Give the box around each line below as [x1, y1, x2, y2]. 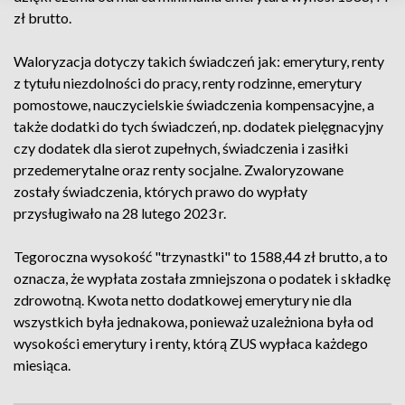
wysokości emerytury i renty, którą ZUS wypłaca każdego [14, 334, 368, 352]
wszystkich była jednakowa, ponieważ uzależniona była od [14, 313, 373, 330]
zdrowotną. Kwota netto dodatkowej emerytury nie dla [14, 291, 352, 308]
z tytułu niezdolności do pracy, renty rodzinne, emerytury [14, 74, 362, 91]
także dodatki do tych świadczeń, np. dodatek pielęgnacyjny [14, 118, 383, 135]
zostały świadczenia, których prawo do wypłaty [14, 183, 307, 200]
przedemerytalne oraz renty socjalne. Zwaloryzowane [14, 161, 344, 178]
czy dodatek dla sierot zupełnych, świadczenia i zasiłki [14, 139, 348, 156]
